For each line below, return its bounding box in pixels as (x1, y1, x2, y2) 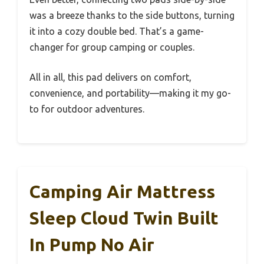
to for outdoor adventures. (29, 103, 144, 114)
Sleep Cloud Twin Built (29, 207, 219, 228)
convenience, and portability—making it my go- (29, 87, 231, 98)
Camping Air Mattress (29, 181, 215, 202)
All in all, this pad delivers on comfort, (29, 71, 192, 82)
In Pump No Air (29, 234, 154, 255)
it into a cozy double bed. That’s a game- (29, 25, 204, 37)
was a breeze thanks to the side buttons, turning (29, 9, 235, 21)
